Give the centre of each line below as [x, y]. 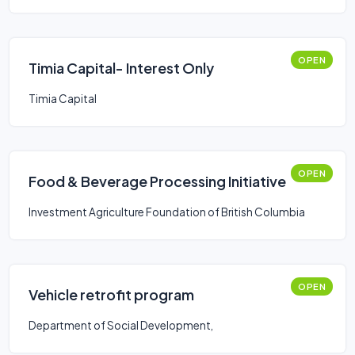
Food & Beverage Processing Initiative [157, 181]
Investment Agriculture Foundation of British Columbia [167, 212]
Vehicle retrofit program [111, 294]
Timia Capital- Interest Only [121, 68]
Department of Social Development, [121, 325]
